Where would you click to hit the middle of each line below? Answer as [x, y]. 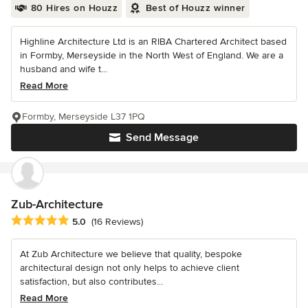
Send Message [162, 138]
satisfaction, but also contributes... [91, 281]
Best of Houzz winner [195, 8]
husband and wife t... [64, 69]
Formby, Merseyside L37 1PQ [84, 117]
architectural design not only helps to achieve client [130, 267]
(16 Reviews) [117, 221]
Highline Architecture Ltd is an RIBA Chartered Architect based [153, 42]
